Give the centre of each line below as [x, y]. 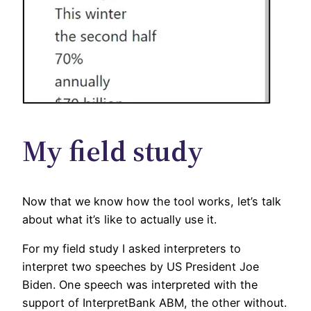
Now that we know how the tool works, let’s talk [152, 201]
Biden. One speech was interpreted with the [140, 285]
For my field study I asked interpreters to [132, 249]
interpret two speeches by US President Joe [141, 267]
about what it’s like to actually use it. [119, 219]
